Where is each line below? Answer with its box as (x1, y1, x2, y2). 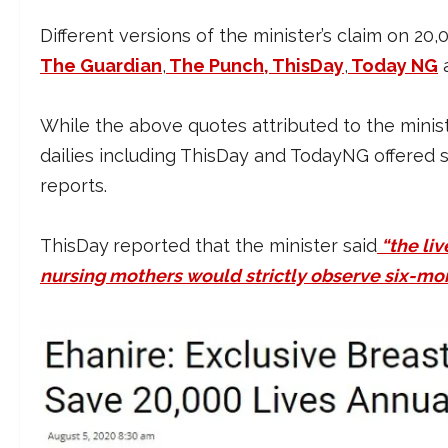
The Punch (169, 55, 264, 77)
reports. (40, 175, 107, 197)
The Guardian (40, 55, 162, 77)
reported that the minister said (113, 235, 377, 257)
